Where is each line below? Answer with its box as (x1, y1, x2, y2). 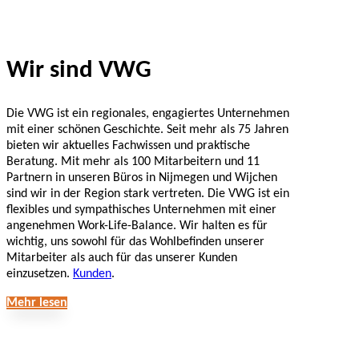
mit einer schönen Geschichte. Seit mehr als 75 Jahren (6, 123, 288, 136)
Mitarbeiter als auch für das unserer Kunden (6, 251, 237, 264)
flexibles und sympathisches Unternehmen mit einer (6, 203, 276, 216)
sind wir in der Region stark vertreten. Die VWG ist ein (6, 187, 289, 200)
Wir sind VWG (6, 58, 151, 83)
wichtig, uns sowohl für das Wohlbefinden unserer (6, 235, 264, 248)
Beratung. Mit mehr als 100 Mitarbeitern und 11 (6, 155, 260, 168)
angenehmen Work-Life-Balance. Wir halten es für (6, 219, 268, 232)
